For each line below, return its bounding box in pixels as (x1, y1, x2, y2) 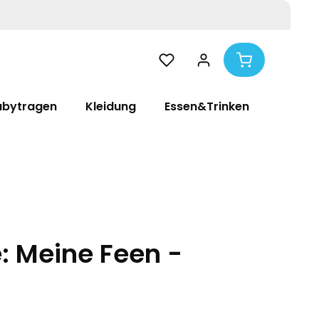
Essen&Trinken (164, 98, 249, 115)
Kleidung (85, 98, 136, 115)
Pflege (278, 98, 315, 115)
